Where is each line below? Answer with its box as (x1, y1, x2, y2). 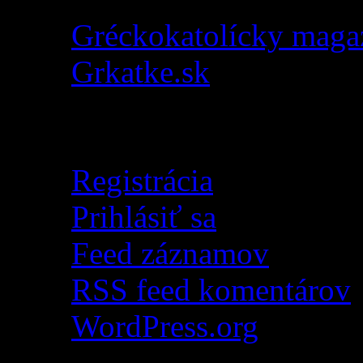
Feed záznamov (71, 235, 269, 271)
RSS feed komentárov (71, 271, 351, 307)
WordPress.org (71, 308, 258, 344)
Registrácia (71, 162, 213, 198)
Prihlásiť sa (71, 199, 216, 234)
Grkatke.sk (71, 53, 210, 89)
